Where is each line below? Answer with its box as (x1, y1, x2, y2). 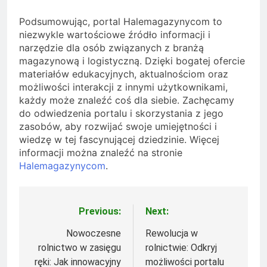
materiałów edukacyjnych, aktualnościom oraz (19, 67, 228, 80)
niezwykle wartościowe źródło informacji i (19, 28, 210, 41)
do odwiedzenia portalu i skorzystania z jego (19, 107, 223, 119)
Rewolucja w (145, 227, 198, 239)
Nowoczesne (66, 227, 121, 239)
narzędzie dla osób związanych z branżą (19, 41, 204, 54)
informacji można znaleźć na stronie (19, 146, 182, 159)
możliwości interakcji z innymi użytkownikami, (19, 80, 228, 93)
